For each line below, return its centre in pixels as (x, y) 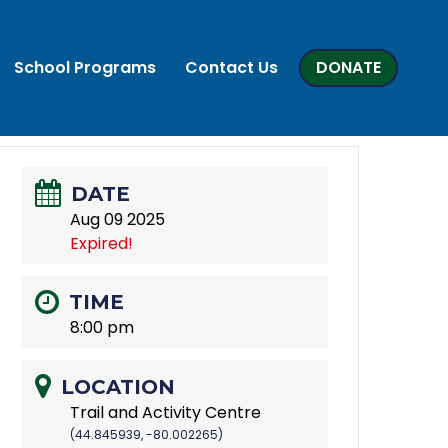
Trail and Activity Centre (166, 413)
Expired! (102, 243)
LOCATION (118, 387)
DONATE (349, 67)
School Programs (84, 67)
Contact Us (231, 67)
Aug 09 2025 (118, 219)
